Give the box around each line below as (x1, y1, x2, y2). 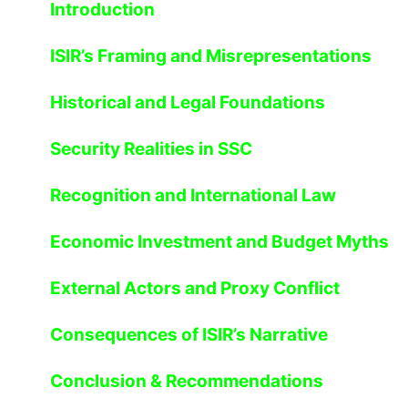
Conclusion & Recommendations (50, 370, 323, 392)
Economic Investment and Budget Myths (50, 230, 389, 252)
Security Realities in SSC (50, 138, 252, 159)
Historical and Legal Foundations (50, 91, 325, 113)
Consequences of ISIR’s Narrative (50, 323, 328, 345)
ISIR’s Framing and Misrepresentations (50, 45, 372, 66)
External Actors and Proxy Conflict (50, 277, 340, 299)
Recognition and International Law (50, 184, 336, 206)
